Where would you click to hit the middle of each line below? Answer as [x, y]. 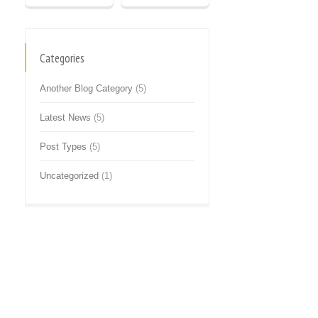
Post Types [63, 147]
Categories [62, 58]
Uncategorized [69, 176]
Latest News [65, 117]
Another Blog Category [86, 88]
